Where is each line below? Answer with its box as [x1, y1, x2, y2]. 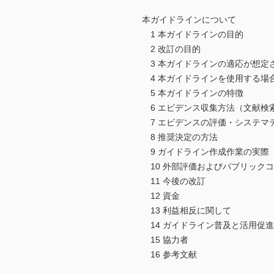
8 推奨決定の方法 [142, 132, 218, 143]
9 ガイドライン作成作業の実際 [142, 147, 269, 157]
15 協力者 [142, 235, 188, 245]
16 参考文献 [142, 250, 197, 260]
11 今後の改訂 [142, 176, 206, 187]
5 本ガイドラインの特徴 [142, 88, 243, 98]
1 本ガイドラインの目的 [142, 29, 243, 40]
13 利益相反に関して [142, 206, 231, 216]
